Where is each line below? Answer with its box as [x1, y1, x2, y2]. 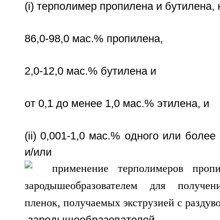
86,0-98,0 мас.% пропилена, [24, 33, 163, 45]
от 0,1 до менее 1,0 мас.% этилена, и [24, 98, 209, 110]
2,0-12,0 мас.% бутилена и [24, 65, 156, 77]
